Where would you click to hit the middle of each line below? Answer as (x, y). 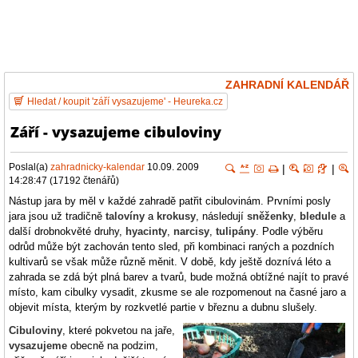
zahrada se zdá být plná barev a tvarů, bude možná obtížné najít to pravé (179, 276)
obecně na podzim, (113, 345)
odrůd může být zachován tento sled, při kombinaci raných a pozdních (171, 246)
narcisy (191, 231)
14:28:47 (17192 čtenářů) (64, 181)
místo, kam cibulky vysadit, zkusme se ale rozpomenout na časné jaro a (177, 292)
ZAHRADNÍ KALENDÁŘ (287, 85)
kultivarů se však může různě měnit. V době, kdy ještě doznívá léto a (170, 261)
